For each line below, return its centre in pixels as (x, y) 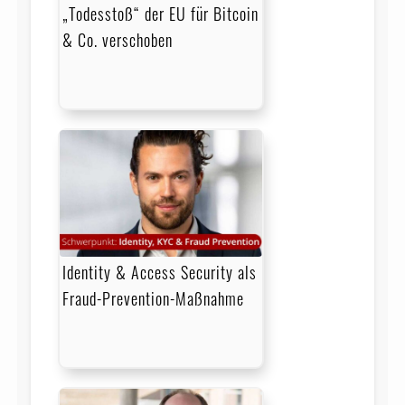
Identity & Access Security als (159, 272)
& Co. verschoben (117, 39)
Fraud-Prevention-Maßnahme (153, 298)
